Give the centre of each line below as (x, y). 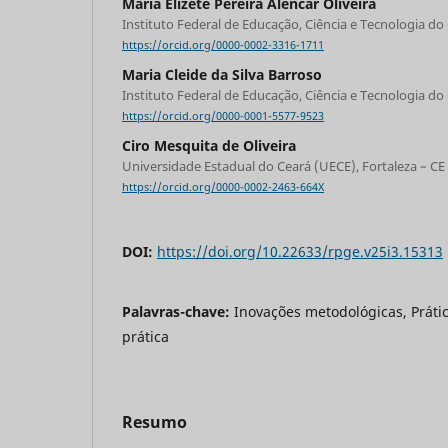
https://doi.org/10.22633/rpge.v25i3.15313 (300, 252)
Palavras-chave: (178, 312)
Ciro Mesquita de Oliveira (209, 146)
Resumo (154, 422)
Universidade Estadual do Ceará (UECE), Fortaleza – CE (283, 166)
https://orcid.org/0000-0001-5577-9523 (223, 116)
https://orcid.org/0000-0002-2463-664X (223, 187)
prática (145, 337)
